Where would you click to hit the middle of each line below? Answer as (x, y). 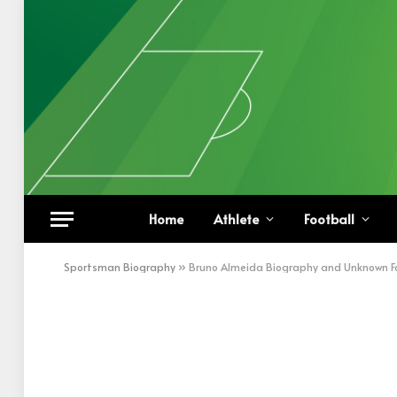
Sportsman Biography (120, 267)
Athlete (236, 218)
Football (329, 218)
